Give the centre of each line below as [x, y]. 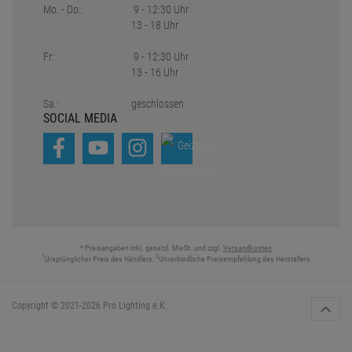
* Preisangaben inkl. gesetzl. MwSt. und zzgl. [152, 248]
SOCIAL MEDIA [80, 119]
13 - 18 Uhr [155, 26]
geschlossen [158, 104]
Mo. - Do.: [63, 10]
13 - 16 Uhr [155, 73]
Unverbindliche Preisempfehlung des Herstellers [235, 259]
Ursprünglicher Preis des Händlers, [100, 259]
